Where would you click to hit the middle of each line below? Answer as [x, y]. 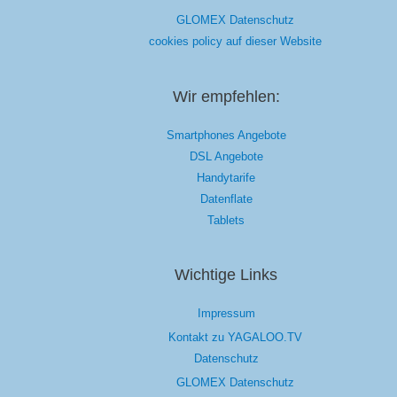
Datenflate [226, 198]
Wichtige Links [226, 274]
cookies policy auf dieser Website [235, 42]
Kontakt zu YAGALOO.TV [235, 338]
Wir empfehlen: [226, 96]
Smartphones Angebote [226, 135]
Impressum [226, 313]
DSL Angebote [226, 156]
